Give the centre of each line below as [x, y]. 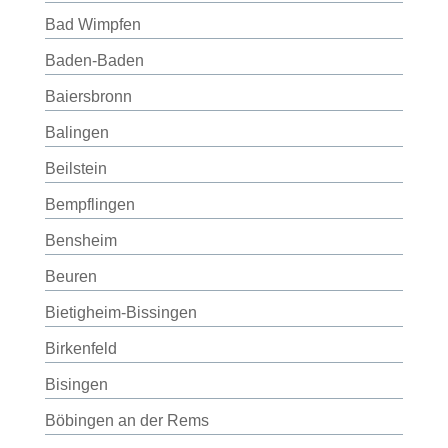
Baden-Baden [94, 60]
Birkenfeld [80, 348]
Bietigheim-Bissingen [120, 312]
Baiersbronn [88, 96]
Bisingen [76, 384]
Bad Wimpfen [92, 24]
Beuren [70, 276]
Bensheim [80, 240]
